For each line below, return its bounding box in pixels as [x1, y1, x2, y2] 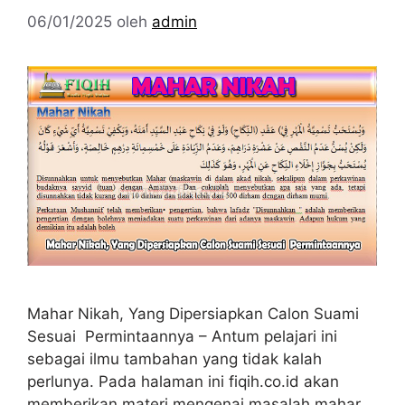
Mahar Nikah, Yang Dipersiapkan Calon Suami [27, 305, 359, 324]
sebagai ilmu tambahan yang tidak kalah [27, 350, 322, 369]
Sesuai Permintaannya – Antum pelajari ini [27, 327, 337, 346]
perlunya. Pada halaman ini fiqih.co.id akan [27, 372, 339, 391]
